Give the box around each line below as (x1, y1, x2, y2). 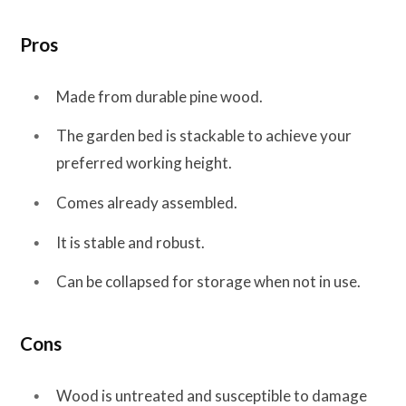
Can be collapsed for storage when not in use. (56, 272, 361, 292)
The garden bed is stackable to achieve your (56, 126, 352, 146)
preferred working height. (56, 153, 232, 173)
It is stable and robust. (56, 232, 205, 252)
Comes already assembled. (56, 193, 237, 213)
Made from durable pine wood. (56, 86, 263, 106)
